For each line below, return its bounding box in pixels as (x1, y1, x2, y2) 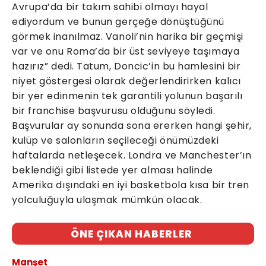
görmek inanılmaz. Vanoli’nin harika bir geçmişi (12, 30, 243, 44)
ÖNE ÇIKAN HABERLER (71, 227, 192, 242)
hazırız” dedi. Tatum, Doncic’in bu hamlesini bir (12, 59, 241, 74)
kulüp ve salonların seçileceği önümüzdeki (12, 134, 219, 148)
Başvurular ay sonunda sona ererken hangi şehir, (12, 119, 252, 133)
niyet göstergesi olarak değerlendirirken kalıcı (12, 74, 241, 88)
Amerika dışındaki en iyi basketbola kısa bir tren (12, 178, 249, 192)
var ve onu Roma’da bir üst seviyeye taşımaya (12, 45, 240, 59)
